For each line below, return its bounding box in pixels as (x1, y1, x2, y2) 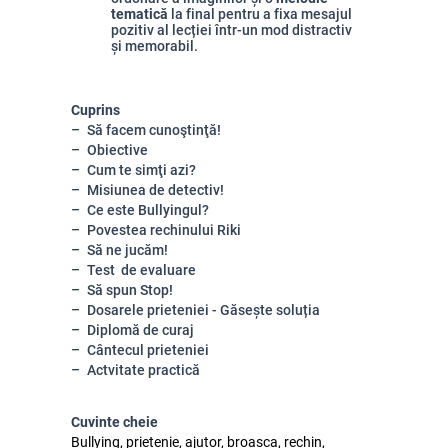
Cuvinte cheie (71, 414, 158, 430)
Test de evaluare (87, 262, 196, 278)
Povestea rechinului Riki (87, 222, 241, 238)
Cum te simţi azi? (87, 162, 196, 178)
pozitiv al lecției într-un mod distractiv (111, 22, 352, 38)
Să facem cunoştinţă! (87, 122, 221, 138)
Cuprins (71, 102, 120, 118)
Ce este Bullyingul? (87, 202, 209, 218)
